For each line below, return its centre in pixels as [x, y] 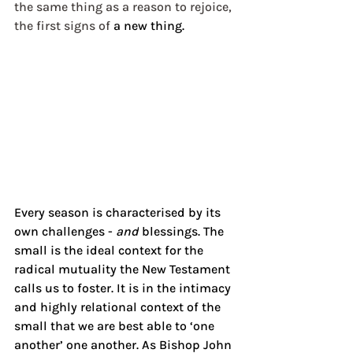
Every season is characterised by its [119, 213]
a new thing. [147, 25]
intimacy [205, 288]
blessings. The [183, 232]
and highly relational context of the [119, 307]
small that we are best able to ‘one [116, 326]
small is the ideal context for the [110, 251]
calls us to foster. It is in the [95, 288]
